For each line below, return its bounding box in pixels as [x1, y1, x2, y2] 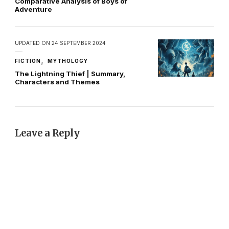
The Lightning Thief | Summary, [15, 69, 125, 78]
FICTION [15, 57, 41, 64]
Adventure [15, 5, 52, 13]
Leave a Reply [15, 127, 80, 139]
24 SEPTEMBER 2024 [52, 39, 106, 46]
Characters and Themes [15, 77, 100, 86]
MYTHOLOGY [48, 57, 88, 64]
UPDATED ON [15, 39, 52, 46]
